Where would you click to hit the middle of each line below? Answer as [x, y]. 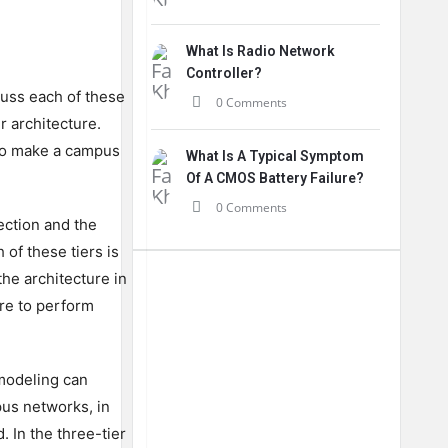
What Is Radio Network [260, 51]
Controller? [224, 73]
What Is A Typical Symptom [275, 156]
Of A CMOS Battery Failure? [275, 178]
